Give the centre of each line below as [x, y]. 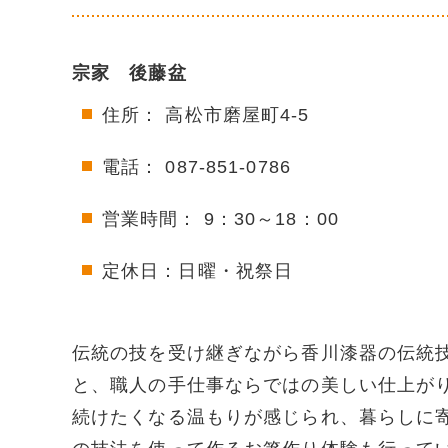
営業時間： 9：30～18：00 [220, 218]
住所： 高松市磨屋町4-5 [206, 114]
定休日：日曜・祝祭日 [198, 270]
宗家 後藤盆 [129, 72]
